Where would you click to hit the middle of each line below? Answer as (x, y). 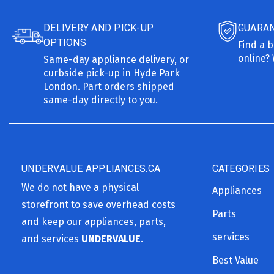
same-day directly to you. (101, 100)
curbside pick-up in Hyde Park (112, 73)
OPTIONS (65, 42)
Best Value (235, 260)
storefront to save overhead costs (98, 204)
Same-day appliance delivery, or (117, 59)
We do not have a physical (80, 187)
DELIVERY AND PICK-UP (99, 28)
